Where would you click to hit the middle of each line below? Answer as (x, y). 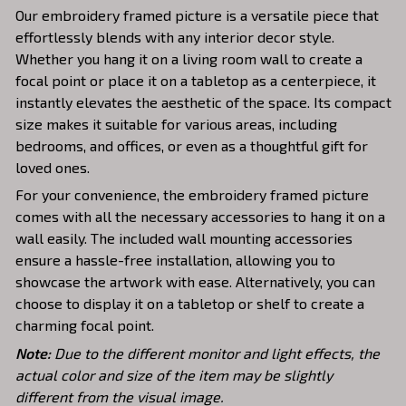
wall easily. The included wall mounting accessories (184, 238)
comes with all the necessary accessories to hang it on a (200, 217)
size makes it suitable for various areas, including (176, 123)
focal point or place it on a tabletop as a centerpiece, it (196, 80)
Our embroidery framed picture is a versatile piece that (197, 14)
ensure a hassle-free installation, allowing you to (175, 260)
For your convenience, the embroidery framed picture (192, 195)
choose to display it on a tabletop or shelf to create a (190, 304)
